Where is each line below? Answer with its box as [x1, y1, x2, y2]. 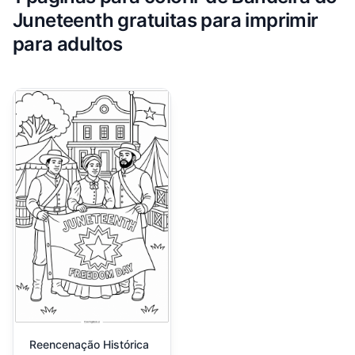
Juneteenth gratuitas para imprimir [13, 9, 319, 32]
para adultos [13, 32, 123, 56]
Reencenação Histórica [29, 338, 149, 352]
